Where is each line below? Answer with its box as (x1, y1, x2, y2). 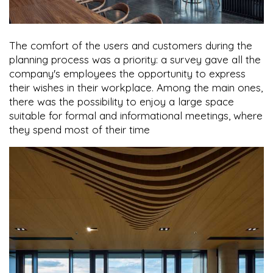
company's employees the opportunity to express (9, 66, 246, 80)
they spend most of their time (9, 122, 150, 136)
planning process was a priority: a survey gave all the (9, 52, 261, 66)
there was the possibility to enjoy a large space (9, 94, 234, 108)
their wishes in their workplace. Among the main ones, (9, 80, 263, 94)
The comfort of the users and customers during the (9, 38, 252, 52)
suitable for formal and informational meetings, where (9, 108, 263, 122)
